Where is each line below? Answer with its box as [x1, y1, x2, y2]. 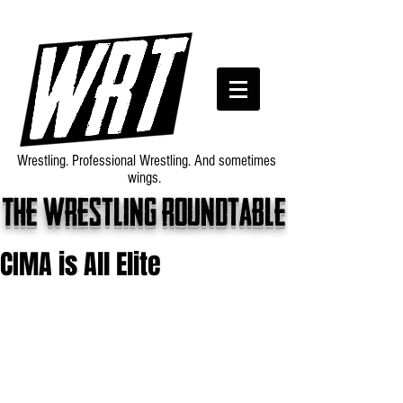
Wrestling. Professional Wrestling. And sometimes [13, 152, 276, 169]
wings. [128, 169, 161, 186]
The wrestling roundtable [2, 197, 286, 236]
